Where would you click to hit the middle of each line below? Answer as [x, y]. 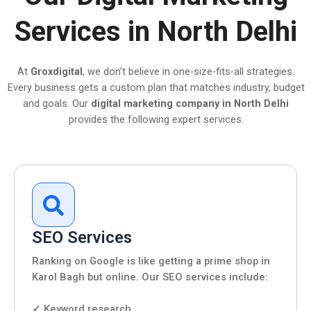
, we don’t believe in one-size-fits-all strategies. [189, 71]
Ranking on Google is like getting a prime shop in [151, 261]
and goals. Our [57, 103]
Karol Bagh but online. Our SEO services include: [150, 277]
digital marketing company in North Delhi [190, 103]
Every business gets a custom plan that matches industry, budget [156, 87]
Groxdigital [57, 71]
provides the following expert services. [156, 119]
